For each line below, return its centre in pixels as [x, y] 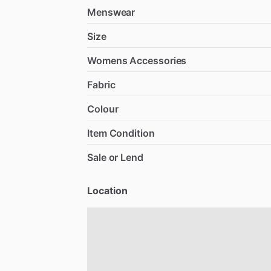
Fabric [101, 84]
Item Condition [121, 133]
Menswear [111, 12]
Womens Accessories [137, 60]
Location [107, 190]
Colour [103, 109]
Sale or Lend [115, 157]
